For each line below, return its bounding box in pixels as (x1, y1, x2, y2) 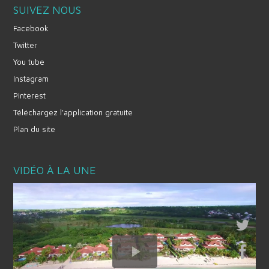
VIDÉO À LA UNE (13, 164, 96, 177)
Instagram (13, 74, 49, 83)
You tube (13, 57, 44, 67)
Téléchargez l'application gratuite (13, 107, 133, 117)
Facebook (13, 23, 49, 33)
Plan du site (13, 124, 55, 134)
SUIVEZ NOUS (13, 4, 81, 16)
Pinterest (13, 91, 46, 100)
